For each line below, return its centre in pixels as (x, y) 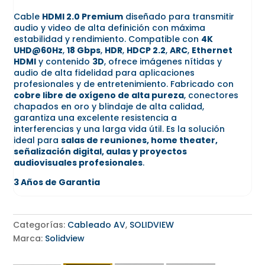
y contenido (64, 61)
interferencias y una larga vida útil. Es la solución (119, 129)
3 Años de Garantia (57, 182)
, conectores (211, 95)
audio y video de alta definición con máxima (110, 28)
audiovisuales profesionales (78, 162)
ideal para (38, 140)
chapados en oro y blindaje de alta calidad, (109, 106)
